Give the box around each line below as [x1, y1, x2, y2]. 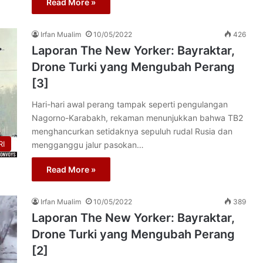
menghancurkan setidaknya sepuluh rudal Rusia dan [32, 126, 232, 136]
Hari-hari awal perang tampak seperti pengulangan [32, 99, 228, 109]
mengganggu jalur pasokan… [32, 140, 144, 150]
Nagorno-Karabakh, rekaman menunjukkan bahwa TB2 [32, 113, 243, 123]
